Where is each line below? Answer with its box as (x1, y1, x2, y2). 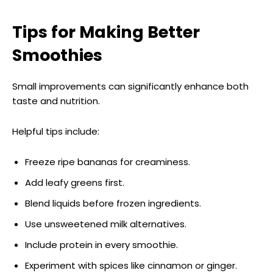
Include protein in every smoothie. (25, 238, 178, 251)
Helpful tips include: (12, 124, 99, 138)
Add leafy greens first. (25, 175, 124, 189)
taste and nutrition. (12, 94, 100, 107)
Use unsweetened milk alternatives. (25, 217, 186, 230)
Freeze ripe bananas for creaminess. (25, 155, 190, 168)
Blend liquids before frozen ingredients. (25, 196, 201, 210)
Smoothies (12, 43, 102, 66)
